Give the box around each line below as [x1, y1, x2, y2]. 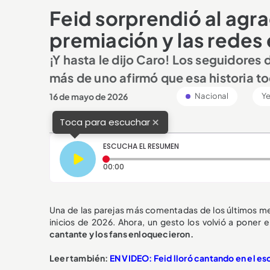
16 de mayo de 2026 [49, 90, 128, 102]
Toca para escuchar [60, 116, 150, 129]
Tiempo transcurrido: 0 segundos [124, 160, 248, 171]
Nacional [193, 90, 228, 101]
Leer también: [49, 252, 110, 263]
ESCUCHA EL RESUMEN [103, 140, 179, 151]
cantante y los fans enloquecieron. [49, 228, 193, 239]
